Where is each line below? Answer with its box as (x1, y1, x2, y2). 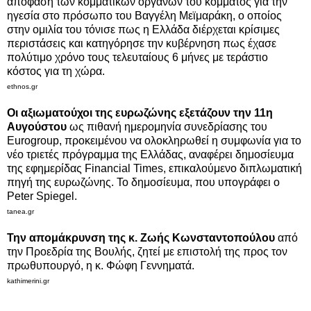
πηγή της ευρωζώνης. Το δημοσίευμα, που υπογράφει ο (7, 176, 280, 188)
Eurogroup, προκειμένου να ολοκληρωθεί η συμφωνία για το (7, 134, 301, 146)
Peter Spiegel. (7, 190, 77, 202)
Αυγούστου (7, 120, 67, 133)
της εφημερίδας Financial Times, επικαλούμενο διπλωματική (7, 162, 302, 174)
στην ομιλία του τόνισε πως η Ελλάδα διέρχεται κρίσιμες (7, 23, 280, 35)
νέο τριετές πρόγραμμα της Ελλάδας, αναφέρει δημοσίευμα (7, 148, 294, 160)
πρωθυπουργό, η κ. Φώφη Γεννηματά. (7, 259, 197, 271)
